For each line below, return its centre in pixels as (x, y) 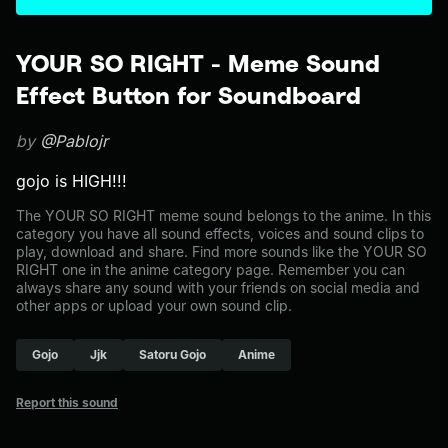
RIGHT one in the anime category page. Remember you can (210, 269)
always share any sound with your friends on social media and (218, 287)
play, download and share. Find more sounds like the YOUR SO (221, 251)
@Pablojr (74, 141)
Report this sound (67, 402)
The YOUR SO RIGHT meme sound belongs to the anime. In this (223, 215)
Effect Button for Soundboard (188, 95)
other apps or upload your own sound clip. (154, 305)
